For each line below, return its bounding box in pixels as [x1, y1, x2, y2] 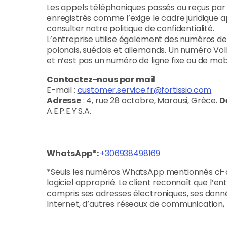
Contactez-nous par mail [47, 73, 156, 86]
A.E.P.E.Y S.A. [47, 105, 91, 118]
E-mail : [47, 84, 78, 96]
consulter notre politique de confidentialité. [47, 23, 214, 35]
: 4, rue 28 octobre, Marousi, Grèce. [81, 95, 219, 107]
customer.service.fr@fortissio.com [77, 84, 212, 96]
